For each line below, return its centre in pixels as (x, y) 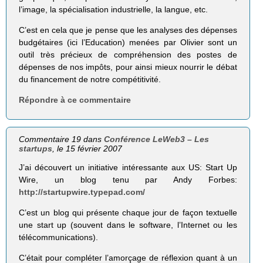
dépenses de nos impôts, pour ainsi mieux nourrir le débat (128, 67)
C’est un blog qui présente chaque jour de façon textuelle (128, 213)
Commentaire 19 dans (62, 139)
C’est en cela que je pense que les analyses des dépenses (128, 30)
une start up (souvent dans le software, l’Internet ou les (128, 225)
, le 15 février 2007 (87, 148)
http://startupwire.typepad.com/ (82, 192)
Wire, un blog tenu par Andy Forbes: (128, 180)
